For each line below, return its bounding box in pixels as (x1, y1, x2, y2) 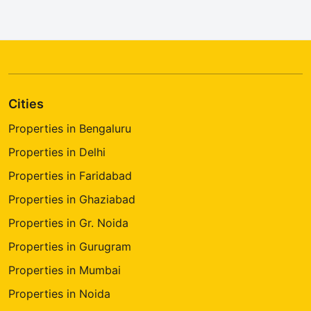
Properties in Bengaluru (8, 121, 131, 136)
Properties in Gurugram (8, 239, 131, 254)
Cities (8, 96, 44, 112)
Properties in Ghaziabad (8, 192, 135, 207)
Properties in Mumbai (8, 263, 121, 278)
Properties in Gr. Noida (8, 216, 128, 230)
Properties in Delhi (8, 145, 106, 160)
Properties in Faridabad (8, 169, 132, 183)
